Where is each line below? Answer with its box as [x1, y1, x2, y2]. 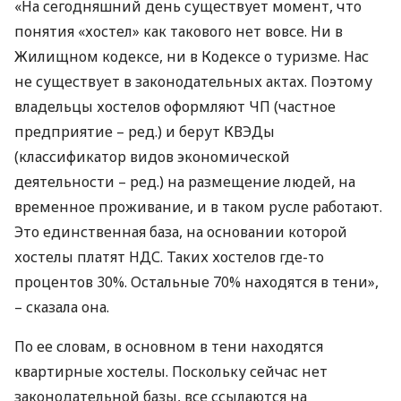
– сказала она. [14, 297, 109, 317]
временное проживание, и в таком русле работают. [14, 197, 382, 217]
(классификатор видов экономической [14, 147, 290, 166]
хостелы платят [14, 247, 129, 267]
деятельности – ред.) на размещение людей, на [14, 172, 355, 192]
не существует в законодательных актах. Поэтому [14, 72, 372, 91]
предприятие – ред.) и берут [14, 122, 224, 141]
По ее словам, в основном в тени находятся [14, 337, 323, 356]
